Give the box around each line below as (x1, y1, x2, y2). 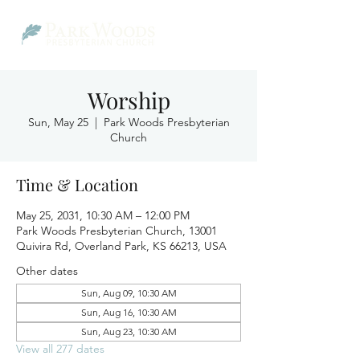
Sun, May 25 (27, 115, 88, 129)
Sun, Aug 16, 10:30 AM (80, 306, 177, 318)
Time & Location (16, 174, 138, 195)
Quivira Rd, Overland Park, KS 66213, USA (16, 239, 227, 253)
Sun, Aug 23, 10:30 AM (80, 325, 177, 337)
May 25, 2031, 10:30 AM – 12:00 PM (16, 208, 190, 223)
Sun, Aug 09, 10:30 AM (80, 287, 177, 299)
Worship (87, 85, 170, 115)
